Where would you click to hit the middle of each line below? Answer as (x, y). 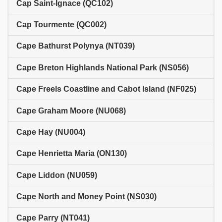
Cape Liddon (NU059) (57, 175)
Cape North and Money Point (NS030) (86, 196)
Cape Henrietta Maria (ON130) (72, 154)
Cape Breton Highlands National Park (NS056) (103, 67)
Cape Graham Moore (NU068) (71, 111)
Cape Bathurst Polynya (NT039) (76, 46)
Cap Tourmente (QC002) (61, 25)
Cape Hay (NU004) (51, 132)
